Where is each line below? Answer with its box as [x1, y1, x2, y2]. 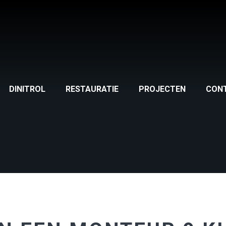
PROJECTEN [139, 84, 186, 94]
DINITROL [9, 84, 45, 94]
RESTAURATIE [66, 84, 119, 94]
